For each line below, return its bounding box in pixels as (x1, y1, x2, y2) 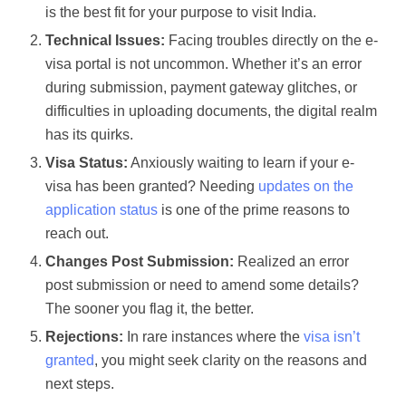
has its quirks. (45, 127, 133, 143)
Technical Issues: (45, 33, 165, 49)
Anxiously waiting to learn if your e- (128, 155, 354, 171)
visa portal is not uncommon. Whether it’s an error (45, 56, 362, 72)
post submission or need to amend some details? (45, 277, 359, 294)
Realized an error (234, 254, 349, 270)
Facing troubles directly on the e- (165, 33, 378, 49)
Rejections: (45, 329, 123, 345)
